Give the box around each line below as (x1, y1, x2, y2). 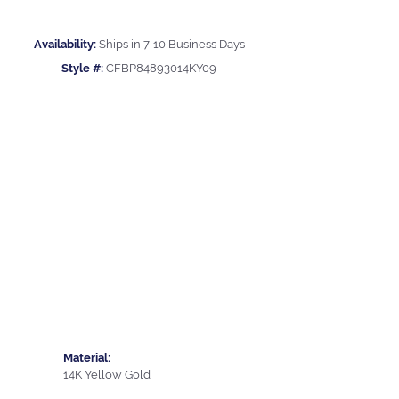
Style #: (61, 61, 103, 76)
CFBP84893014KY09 (106, 61, 216, 76)
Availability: (33, 37, 96, 52)
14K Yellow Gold (63, 367, 151, 381)
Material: (63, 350, 110, 364)
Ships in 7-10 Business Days (98, 37, 245, 52)
